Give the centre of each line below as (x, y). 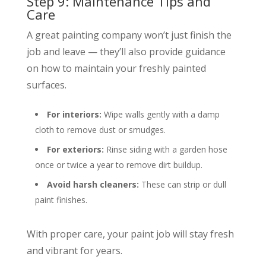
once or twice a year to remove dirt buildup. (118, 164)
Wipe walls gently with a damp (160, 114)
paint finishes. (61, 199)
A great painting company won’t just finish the (129, 35)
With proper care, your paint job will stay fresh (130, 234)
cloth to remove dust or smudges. (100, 129)
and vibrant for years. (74, 250)
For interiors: (74, 114)
